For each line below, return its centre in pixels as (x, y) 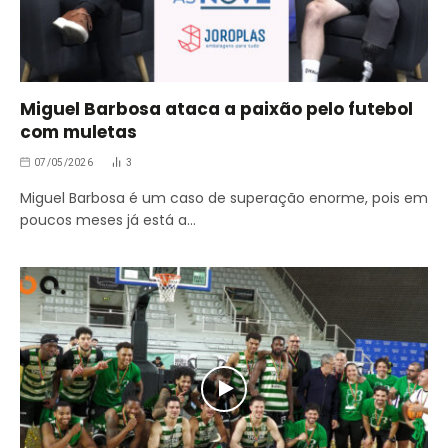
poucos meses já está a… (108, 220)
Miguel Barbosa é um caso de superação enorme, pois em (224, 198)
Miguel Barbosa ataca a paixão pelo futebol (216, 109)
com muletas (78, 132)
